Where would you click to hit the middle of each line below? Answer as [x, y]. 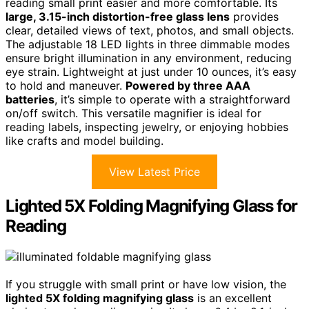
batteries [30, 99]
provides [254, 16]
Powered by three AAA [188, 85]
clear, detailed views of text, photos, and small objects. [150, 30]
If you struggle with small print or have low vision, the [146, 284]
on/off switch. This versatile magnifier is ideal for [133, 113]
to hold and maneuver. [66, 85]
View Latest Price [154, 171]
